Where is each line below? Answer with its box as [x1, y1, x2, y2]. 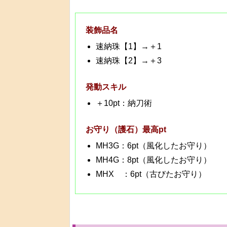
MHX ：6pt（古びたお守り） [96, 170, 206, 179]
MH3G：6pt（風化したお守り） [96, 141, 211, 150]
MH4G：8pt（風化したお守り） [96, 156, 211, 165]
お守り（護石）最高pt [86, 125, 166, 134]
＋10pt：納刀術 [96, 99, 152, 108]
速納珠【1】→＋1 [96, 42, 162, 51]
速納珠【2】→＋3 [96, 56, 162, 65]
